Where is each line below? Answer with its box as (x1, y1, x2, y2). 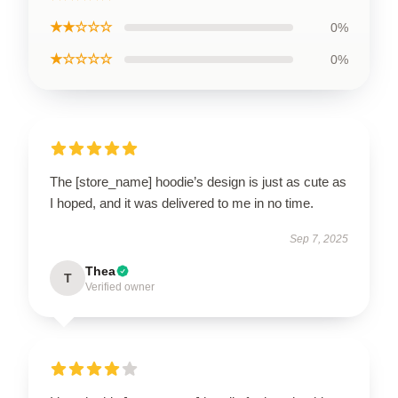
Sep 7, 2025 (290, 233, 348, 245)
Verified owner (85, 281, 155, 293)
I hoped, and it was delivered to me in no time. (50, 195, 314, 211)
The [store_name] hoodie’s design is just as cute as (50, 174, 346, 189)
